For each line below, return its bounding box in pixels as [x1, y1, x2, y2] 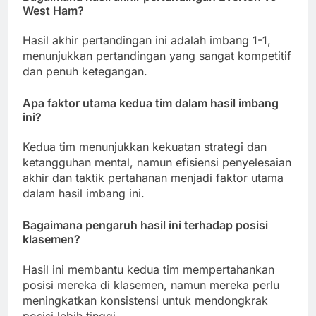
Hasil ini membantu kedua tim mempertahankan [23, 262, 274, 276]
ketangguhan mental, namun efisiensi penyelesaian [23, 155, 291, 170]
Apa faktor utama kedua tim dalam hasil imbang [23, 96, 279, 111]
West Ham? [23, 3, 84, 18]
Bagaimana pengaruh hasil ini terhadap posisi [23, 218, 268, 233]
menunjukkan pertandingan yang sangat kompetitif [23, 49, 291, 63]
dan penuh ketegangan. [23, 64, 147, 79]
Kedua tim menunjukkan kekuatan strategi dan [23, 140, 267, 154]
